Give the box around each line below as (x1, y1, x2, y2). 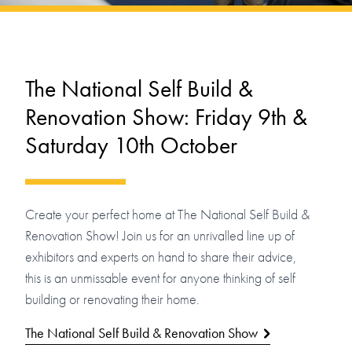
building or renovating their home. (25, 290, 200, 309)
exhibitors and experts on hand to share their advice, (25, 247, 296, 266)
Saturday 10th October (25, 130, 237, 161)
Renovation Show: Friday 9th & (25, 102, 307, 133)
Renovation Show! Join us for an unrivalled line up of (25, 226, 295, 245)
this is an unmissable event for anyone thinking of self (25, 269, 295, 288)
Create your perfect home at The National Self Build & (25, 205, 310, 224)
